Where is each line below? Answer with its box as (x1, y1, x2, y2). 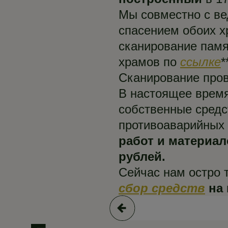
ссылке (180, 55, 221, 69)
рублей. (119, 150, 165, 164)
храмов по (119, 55, 180, 69)
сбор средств (119, 181, 205, 195)
